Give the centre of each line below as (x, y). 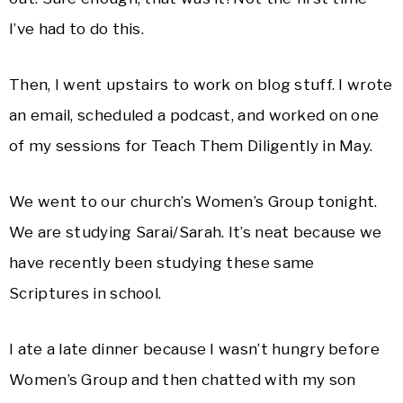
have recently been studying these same (162, 263)
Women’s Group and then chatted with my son (183, 380)
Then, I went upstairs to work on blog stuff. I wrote (201, 85)
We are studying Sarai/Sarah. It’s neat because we (196, 233)
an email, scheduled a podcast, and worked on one (194, 116)
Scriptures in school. (85, 294)
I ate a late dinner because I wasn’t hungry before (194, 349)
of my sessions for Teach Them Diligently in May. (191, 146)
